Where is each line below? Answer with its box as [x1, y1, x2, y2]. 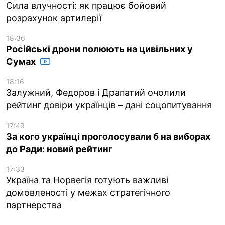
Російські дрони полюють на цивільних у [6, 43, 193, 54]
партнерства [6, 199, 62, 210]
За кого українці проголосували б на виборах [6, 131, 210, 142]
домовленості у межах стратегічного [6, 187, 170, 198]
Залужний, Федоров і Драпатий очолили [6, 87, 186, 98]
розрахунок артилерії [6, 12, 101, 23]
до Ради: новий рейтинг [6, 143, 113, 154]
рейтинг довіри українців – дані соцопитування [6, 99, 212, 110]
